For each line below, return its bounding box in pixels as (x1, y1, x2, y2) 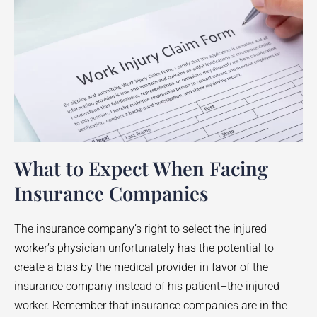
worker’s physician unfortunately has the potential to (14, 241, 274, 255)
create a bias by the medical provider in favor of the (14, 260, 268, 275)
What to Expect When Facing (14, 155, 268, 182)
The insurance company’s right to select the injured (14, 222, 267, 236)
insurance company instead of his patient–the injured (14, 279, 279, 294)
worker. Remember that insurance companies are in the (14, 299, 287, 313)
